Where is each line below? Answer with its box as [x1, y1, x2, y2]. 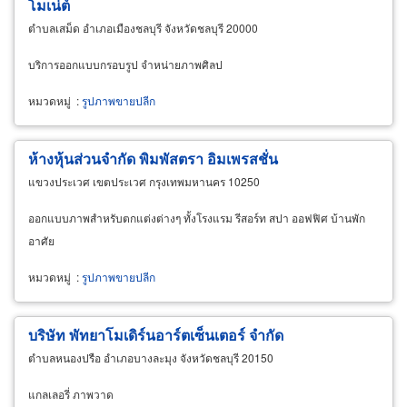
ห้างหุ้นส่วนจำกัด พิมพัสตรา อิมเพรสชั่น [28, 147, 278, 169]
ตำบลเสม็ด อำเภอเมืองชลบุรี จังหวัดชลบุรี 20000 [28, 19, 258, 35]
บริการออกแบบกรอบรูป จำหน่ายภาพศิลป [28, 55, 223, 72]
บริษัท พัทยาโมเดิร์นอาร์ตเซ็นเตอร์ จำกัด [28, 323, 283, 345]
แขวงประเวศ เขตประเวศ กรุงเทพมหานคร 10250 [28, 173, 260, 189]
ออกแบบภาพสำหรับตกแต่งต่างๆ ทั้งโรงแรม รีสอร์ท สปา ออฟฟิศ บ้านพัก [28, 209, 365, 225]
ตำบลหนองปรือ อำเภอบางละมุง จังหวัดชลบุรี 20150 [28, 349, 273, 365]
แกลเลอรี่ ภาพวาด [28, 385, 114, 402]
